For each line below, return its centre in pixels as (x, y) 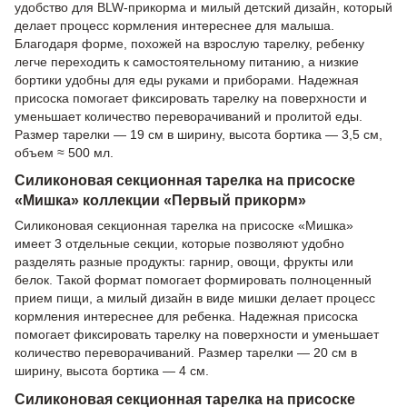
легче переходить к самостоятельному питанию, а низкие (187, 61)
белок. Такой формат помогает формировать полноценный (193, 280)
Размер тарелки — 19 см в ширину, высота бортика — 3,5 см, (199, 134)
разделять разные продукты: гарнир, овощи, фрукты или (184, 262)
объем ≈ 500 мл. (64, 152)
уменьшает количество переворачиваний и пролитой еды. (189, 116)
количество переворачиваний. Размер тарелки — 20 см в (186, 353)
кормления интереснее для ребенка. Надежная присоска (186, 317)
